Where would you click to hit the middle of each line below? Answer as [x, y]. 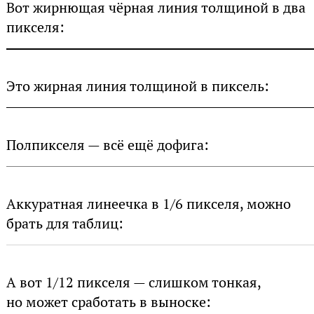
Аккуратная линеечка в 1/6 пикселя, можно [148, 204]
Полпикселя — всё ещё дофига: [107, 145]
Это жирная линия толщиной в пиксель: [137, 87]
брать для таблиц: [64, 224]
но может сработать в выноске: [108, 302]
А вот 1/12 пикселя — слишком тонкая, [133, 283]
